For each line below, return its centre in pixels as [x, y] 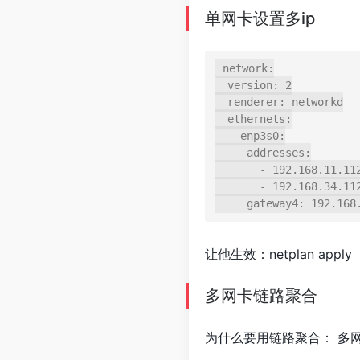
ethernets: [221, 119]
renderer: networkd [221, 102]
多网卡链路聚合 [261, 296]
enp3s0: [227, 136]
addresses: [231, 153]
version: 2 [221, 85]
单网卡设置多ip [260, 18]
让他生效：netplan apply [278, 254]
